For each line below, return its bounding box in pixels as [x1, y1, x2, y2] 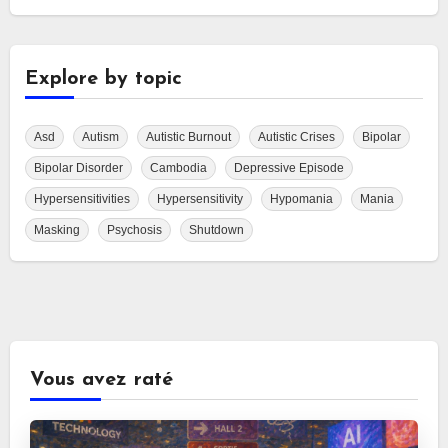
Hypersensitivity [156, 192, 243, 206]
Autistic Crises [257, 130, 335, 144]
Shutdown [188, 223, 244, 237]
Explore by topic [24, 69, 182, 89]
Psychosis [106, 223, 162, 237]
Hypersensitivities [33, 192, 130, 206]
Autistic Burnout [145, 130, 231, 144]
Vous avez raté [29, 369, 173, 390]
